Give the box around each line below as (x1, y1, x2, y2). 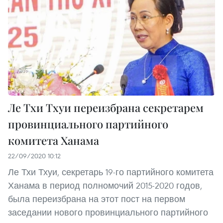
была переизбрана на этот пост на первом (8, 193, 185, 205)
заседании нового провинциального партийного (8, 207, 208, 219)
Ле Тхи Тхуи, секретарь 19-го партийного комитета (8, 166, 214, 178)
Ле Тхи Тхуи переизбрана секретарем (8, 100, 204, 115)
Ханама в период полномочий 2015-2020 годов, (8, 180, 202, 192)
